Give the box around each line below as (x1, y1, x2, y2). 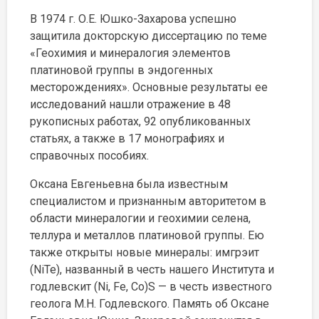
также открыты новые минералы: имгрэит (30, 246, 259, 259)
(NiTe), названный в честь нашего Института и (30, 263, 274, 276)
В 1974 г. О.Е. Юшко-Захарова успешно (30, 12, 236, 26)
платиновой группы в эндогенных (30, 63, 213, 77)
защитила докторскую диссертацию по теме (30, 29, 267, 43)
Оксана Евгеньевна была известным (30, 177, 228, 191)
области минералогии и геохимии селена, (30, 211, 251, 225)
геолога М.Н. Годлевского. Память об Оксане (30, 297, 269, 310)
